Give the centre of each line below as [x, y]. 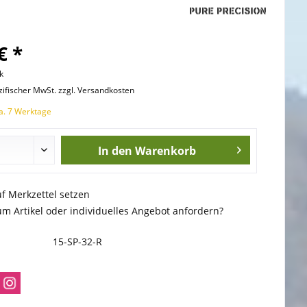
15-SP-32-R [77, 242]
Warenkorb [166, 151]
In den [115, 151]
